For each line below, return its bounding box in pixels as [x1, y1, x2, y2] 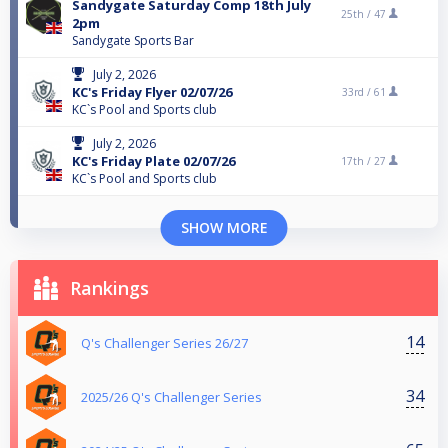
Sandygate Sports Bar [72, 31, 194, 49]
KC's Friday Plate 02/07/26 [72, 151, 235, 170]
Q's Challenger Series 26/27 [81, 333, 248, 352]
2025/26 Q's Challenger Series [81, 387, 262, 406]
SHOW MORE [180, 217, 268, 237]
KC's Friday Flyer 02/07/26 [72, 82, 232, 101]
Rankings [70, 275, 149, 300]
